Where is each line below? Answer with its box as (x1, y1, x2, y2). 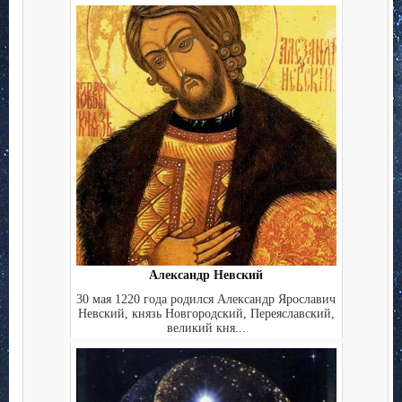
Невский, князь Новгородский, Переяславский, (77, 306, 335, 320)
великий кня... (166, 320, 246, 335)
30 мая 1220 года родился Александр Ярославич (76, 292, 336, 306)
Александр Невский (149, 268, 263, 283)
